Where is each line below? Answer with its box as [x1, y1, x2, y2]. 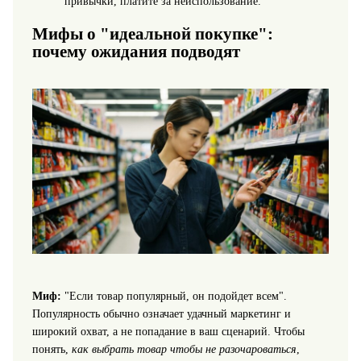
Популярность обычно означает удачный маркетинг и [31, 308, 291, 321]
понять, [31, 343, 72, 356]
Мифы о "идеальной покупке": [31, 23, 273, 44]
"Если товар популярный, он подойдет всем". [60, 290, 287, 303]
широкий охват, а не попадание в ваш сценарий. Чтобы [31, 326, 305, 338]
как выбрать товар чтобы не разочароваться [71, 343, 297, 356]
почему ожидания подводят [31, 41, 240, 61]
